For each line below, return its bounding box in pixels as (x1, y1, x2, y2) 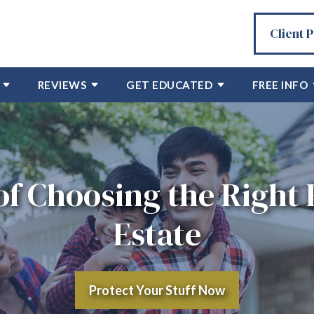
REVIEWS (37, 78, 87, 91)
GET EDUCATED (126, 78, 213, 91)
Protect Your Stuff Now (89, 282, 225, 298)
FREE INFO (252, 78, 308, 91)
